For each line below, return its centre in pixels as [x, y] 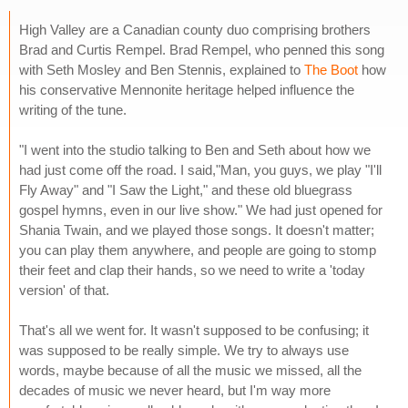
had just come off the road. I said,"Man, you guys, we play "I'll [200, 169]
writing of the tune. [73, 109]
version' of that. [64, 290]
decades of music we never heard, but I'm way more [175, 390]
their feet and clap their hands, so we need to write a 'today [192, 270]
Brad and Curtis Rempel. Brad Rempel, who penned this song [202, 49]
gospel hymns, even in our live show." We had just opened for [201, 209]
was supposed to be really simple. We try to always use [184, 350]
